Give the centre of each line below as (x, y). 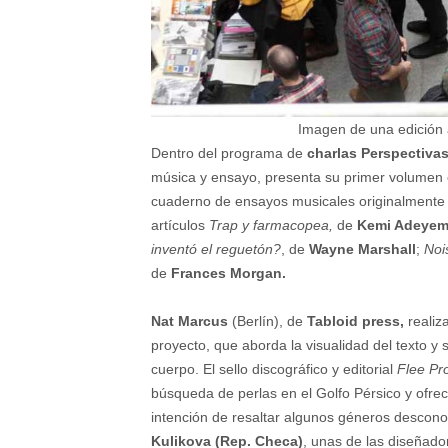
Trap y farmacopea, (271, 225)
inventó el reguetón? (216, 249)
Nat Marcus (189, 321)
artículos (180, 225)
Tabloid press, (353, 321)
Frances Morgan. (228, 273)
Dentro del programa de (229, 153)
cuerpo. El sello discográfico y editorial (272, 369)
